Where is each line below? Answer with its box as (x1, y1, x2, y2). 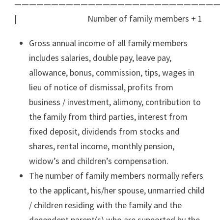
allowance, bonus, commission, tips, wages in (29, 66, 194, 78)
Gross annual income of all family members (29, 37, 188, 49)
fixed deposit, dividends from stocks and (29, 125, 180, 137)
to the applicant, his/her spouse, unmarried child (29, 184, 205, 196)
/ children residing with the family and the (29, 199, 182, 211)
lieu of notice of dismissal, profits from (29, 81, 173, 93)
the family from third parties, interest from (29, 110, 188, 122)
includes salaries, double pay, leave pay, (29, 52, 171, 63)
